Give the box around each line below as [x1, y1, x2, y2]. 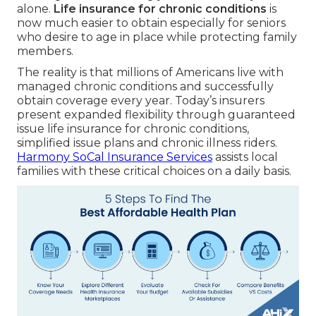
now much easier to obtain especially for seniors [17, 16, 286, 30]
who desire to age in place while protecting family [17, 30, 297, 44]
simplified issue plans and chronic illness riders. [17, 136, 277, 150]
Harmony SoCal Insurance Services [17, 150, 212, 164]
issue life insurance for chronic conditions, [17, 122, 249, 136]
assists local [212, 150, 278, 164]
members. [17, 44, 73, 59]
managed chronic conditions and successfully [17, 80, 274, 94]
